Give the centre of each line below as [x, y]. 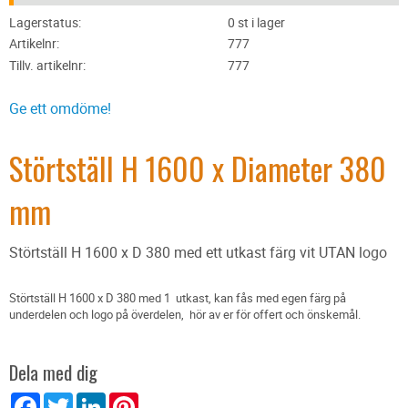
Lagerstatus [44, 22]
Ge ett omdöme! [60, 108]
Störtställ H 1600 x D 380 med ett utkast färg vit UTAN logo [198, 253]
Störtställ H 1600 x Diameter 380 [198, 168]
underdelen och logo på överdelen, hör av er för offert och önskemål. [188, 315]
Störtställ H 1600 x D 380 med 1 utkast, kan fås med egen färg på [178, 298]
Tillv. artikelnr [46, 66]
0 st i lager [256, 22]
